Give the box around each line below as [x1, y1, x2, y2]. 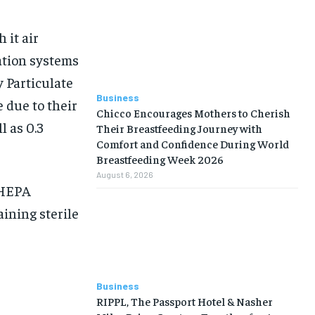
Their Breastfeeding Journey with [96, 121, 262, 136]
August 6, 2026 [96, 169, 153, 180]
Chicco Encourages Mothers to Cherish [96, 105, 290, 120]
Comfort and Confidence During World [96, 136, 289, 151]
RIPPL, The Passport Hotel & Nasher [96, 293, 273, 308]
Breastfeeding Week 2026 [96, 152, 224, 167]
